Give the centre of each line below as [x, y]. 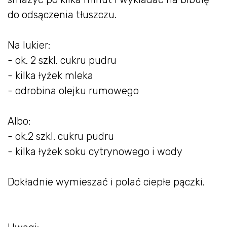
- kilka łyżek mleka [50, 76]
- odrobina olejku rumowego [73, 91]
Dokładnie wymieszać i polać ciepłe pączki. [106, 182]
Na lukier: [29, 45]
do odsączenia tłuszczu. [62, 15]
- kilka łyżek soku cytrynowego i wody [95, 152]
